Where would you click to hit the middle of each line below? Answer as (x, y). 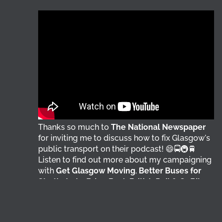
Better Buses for (170, 171)
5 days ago (54, 213)
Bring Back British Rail (128, 182)
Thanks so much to (75, 127)
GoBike (194, 182)
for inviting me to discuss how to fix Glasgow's (124, 138)
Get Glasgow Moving (96, 171)
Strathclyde (61, 182)
